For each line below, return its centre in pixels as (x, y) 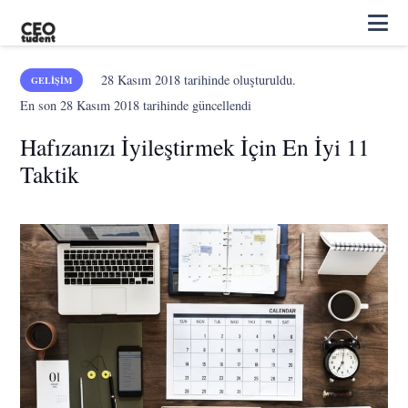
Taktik (50, 174)
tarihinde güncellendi (196, 105)
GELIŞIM (52, 80)
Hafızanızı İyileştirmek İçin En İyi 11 (195, 147)
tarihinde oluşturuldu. (238, 80)
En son (41, 105)
